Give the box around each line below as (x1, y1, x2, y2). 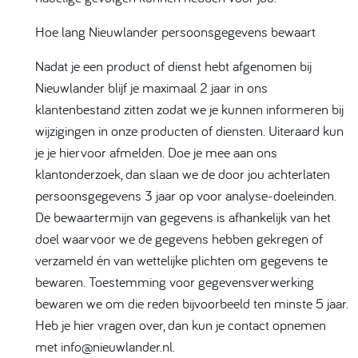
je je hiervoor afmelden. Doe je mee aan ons (35, 143, 277, 161)
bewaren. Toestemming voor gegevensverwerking (35, 272, 314, 291)
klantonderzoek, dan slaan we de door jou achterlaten (35, 165, 330, 183)
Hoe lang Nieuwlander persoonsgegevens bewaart (35, 22, 316, 41)
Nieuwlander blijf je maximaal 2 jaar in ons (35, 78, 268, 97)
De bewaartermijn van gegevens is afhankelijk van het (35, 208, 331, 226)
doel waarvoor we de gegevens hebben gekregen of (35, 229, 323, 248)
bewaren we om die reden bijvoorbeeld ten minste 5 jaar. (35, 294, 348, 312)
